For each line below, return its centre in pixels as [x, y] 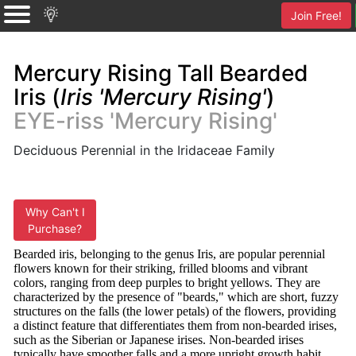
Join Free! [317, 15]
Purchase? [55, 228]
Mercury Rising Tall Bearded [161, 73]
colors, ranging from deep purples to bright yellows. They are [167, 282]
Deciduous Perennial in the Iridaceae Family [144, 150]
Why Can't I [55, 212]
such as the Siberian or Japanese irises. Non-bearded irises [159, 340]
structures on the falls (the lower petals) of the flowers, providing [175, 311]
